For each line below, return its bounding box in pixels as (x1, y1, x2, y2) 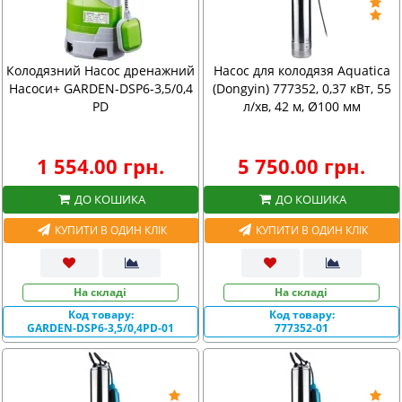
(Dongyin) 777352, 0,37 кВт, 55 (212, 80, 391, 97)
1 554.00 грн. (37, 153, 164, 179)
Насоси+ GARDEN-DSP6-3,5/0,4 (8, 80, 193, 97)
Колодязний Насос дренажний (6, 62, 195, 79)
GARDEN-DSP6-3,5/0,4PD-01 (27, 319, 174, 336)
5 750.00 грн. (238, 153, 365, 179)
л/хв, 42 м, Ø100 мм (242, 98, 361, 115)
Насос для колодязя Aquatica (213, 62, 390, 79)
